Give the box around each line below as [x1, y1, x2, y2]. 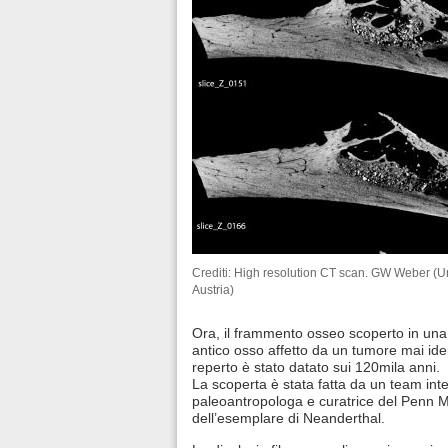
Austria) [192, 284, 234, 297]
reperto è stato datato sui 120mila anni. [192, 359, 440, 376]
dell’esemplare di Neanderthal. [192, 410, 385, 427]
